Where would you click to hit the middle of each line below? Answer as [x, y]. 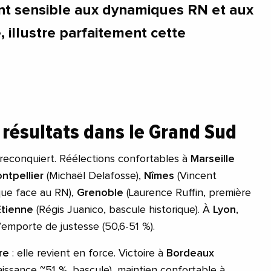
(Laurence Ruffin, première [187, 193]
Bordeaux [190, 254]
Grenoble [100, 193]
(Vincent [195, 176]
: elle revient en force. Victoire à [88, 254]
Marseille [213, 159]
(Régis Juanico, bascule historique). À [123, 210]
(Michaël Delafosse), [94, 176]
